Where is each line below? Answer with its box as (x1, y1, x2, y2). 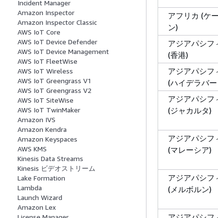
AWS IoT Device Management (18, 47, 109, 56)
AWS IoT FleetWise (18, 57, 77, 66)
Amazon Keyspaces (18, 135, 77, 144)
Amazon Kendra (18, 125, 67, 134)
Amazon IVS (18, 115, 55, 124)
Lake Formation (18, 174, 65, 182)
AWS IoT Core (18, 28, 60, 36)
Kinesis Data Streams (18, 154, 83, 163)
